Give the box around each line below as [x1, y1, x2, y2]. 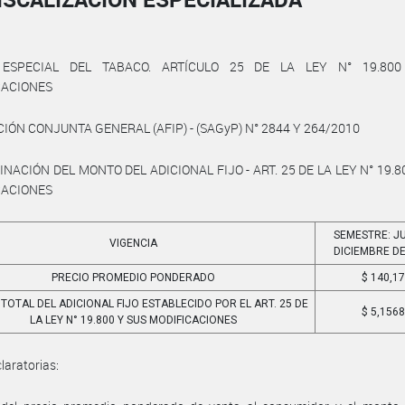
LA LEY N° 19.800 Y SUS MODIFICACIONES [30, 314, 238, 326]
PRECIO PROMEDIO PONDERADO [52, 271, 216, 284]
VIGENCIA [109, 237, 158, 250]
